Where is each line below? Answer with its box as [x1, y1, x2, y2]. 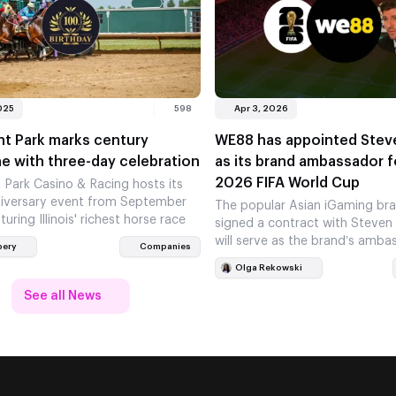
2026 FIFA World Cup [214, 176, 360, 191]
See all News [24, 290, 102, 303]
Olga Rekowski [234, 263, 302, 273]
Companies [139, 242, 191, 252]
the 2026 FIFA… [214, 253, 312, 266]
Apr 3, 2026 [233, 104, 288, 114]
